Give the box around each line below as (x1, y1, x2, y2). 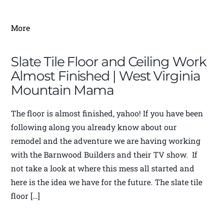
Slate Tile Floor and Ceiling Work (11, 54, 206, 70)
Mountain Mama (11, 82, 114, 99)
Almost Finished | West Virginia (11, 68, 200, 84)
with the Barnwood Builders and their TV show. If (11, 149, 198, 160)
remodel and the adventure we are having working (11, 136, 201, 146)
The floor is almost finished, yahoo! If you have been (11, 108, 204, 119)
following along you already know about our (11, 122, 177, 133)
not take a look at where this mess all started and (11, 163, 195, 174)
